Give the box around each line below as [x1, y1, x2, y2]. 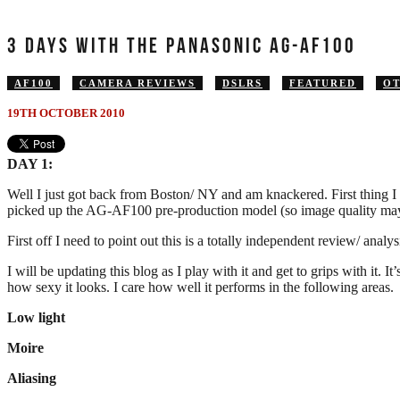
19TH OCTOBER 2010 [7, 105, 125, 120]
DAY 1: [7, 155, 53, 171]
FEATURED [289, 77, 356, 88]
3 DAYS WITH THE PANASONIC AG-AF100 [7, 33, 356, 56]
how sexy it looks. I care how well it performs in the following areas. [7, 279, 394, 295]
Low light [7, 309, 65, 325]
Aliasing [7, 370, 56, 386]
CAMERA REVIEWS [79, 77, 196, 88]
